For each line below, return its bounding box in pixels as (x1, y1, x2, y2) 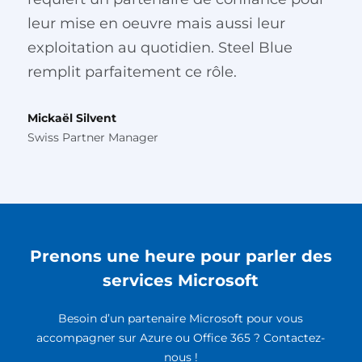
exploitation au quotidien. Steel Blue (27, 39, 293, 57)
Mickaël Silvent (27, 111, 116, 125)
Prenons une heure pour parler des (29, 246, 332, 266)
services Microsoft (103, 271, 259, 290)
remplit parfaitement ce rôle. (27, 63, 237, 81)
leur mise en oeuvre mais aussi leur (27, 15, 285, 32)
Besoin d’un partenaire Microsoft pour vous (58, 311, 304, 326)
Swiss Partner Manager (27, 130, 158, 145)
